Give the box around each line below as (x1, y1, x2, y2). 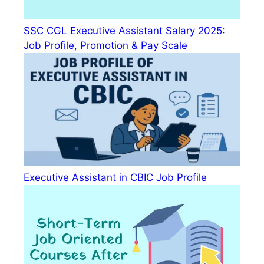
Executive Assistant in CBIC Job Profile (24, 171, 207, 184)
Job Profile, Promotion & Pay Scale (24, 39, 187, 51)
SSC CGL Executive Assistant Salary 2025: (24, 24, 225, 37)
